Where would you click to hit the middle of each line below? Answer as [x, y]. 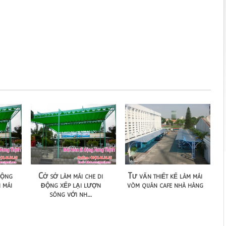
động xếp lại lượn [71, 184]
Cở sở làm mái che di [71, 175]
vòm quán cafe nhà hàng [165, 184]
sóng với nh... [71, 193]
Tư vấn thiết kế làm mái [165, 175]
